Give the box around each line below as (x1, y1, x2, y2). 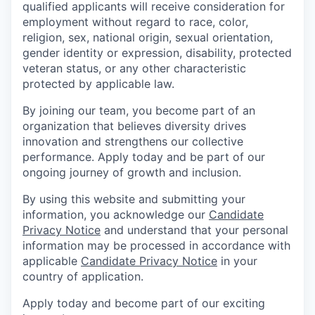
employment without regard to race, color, (22, 15, 248, 29)
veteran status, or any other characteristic (22, 61, 246, 75)
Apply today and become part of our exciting (22, 296, 265, 310)
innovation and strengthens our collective (22, 134, 243, 148)
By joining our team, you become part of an (22, 103, 255, 117)
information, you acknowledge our (22, 207, 209, 221)
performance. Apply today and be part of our (22, 150, 265, 164)
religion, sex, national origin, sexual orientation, (22, 30, 273, 44)
